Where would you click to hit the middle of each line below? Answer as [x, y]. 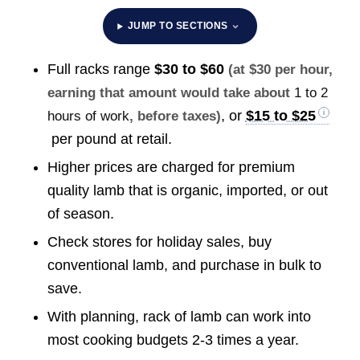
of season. [80, 214]
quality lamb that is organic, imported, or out [187, 191]
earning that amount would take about [170, 93]
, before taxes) [175, 117]
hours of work [88, 117]
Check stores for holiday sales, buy [159, 242]
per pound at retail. [109, 139]
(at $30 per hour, [280, 70]
